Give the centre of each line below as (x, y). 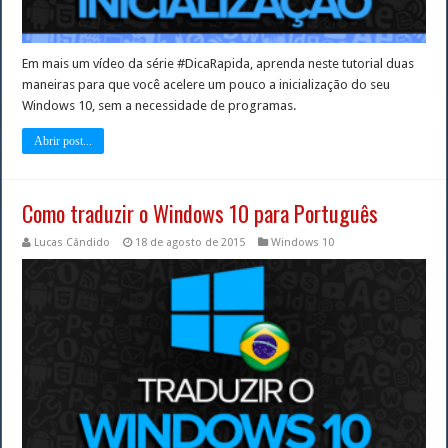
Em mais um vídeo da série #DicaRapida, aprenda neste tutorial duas (218, 63)
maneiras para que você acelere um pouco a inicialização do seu (206, 84)
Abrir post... (63, 140)
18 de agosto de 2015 (190, 242)
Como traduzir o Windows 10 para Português (200, 212)
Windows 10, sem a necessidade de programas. (159, 105)
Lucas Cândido (72, 242)
